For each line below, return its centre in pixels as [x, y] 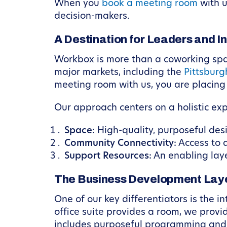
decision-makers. [92, 16]
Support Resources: [108, 156]
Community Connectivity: [120, 144]
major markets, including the [119, 73]
